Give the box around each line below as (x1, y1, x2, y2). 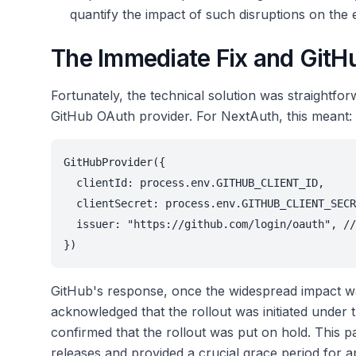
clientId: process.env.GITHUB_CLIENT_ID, (64, 176, 324, 190)
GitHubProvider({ (64, 156, 165, 169)
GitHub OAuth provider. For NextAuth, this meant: (51, 108, 352, 125)
